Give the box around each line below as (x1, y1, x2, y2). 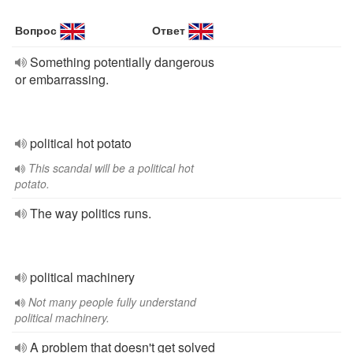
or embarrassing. (15, 70, 109, 88)
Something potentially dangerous (30, 53, 214, 71)
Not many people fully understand (28, 294, 196, 310)
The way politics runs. (30, 204, 151, 222)
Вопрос (15, 22, 57, 38)
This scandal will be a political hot (28, 160, 194, 176)
